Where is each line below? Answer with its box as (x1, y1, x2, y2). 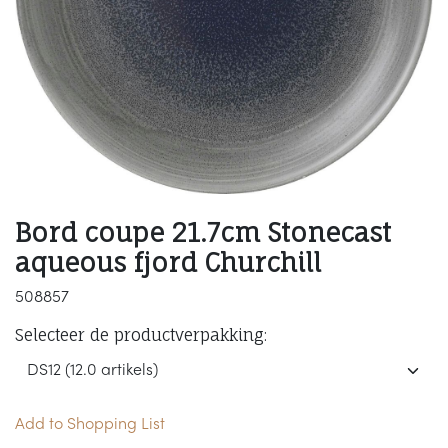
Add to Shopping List (15, 417, 165, 434)
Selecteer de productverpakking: (15, 325, 267, 346)
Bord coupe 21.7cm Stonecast (15, 217, 391, 249)
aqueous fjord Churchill (15, 247, 321, 279)
